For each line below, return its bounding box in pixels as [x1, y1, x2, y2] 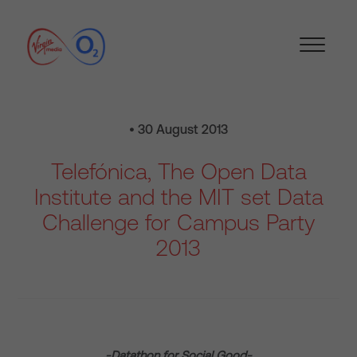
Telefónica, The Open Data [50, 159, 307, 184]
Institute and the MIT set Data [33, 184, 324, 210]
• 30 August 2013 [129, 122, 228, 136]
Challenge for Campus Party [42, 210, 315, 235]
